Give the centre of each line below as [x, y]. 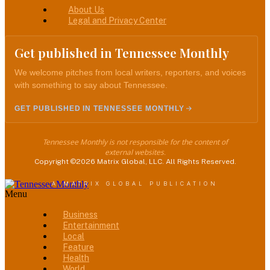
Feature [78, 247]
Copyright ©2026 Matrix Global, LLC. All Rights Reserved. [135, 162]
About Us [86, 10]
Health [76, 258]
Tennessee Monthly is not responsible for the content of [135, 142]
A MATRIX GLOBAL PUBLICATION [135, 184]
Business [80, 215]
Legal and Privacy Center [117, 21]
